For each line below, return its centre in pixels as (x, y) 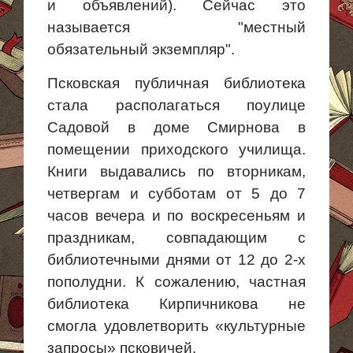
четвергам (84, 193)
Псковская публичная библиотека (176, 83)
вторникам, (266, 171)
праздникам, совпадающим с (176, 238)
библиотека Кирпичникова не (176, 304)
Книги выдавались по (137, 171)
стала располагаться (147, 105)
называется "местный (176, 27)
